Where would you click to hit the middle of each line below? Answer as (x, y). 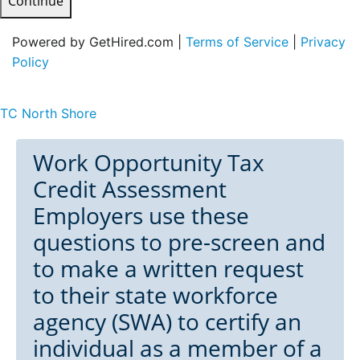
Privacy (323, 41)
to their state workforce (155, 295)
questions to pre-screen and (179, 241)
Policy (31, 61)
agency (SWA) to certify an (167, 321)
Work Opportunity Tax (149, 162)
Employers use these (141, 215)
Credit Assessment (130, 188)
